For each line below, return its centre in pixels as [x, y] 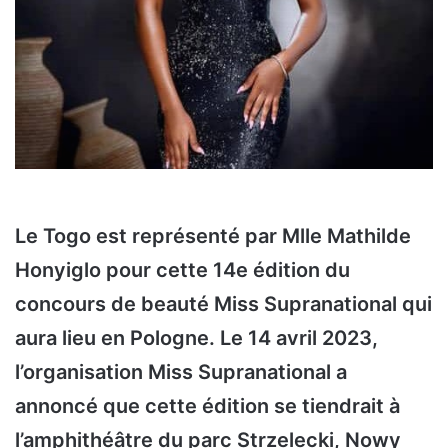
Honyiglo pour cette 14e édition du [182, 270]
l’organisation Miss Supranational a [181, 372]
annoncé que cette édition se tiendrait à [207, 406]
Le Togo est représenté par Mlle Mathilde [213, 236]
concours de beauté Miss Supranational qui [223, 304]
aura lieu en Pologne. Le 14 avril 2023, [196, 338]
